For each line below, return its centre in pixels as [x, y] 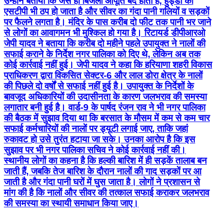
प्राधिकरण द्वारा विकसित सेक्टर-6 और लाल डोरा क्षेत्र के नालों [103, 76]
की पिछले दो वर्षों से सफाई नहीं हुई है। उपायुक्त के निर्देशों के [99, 86]
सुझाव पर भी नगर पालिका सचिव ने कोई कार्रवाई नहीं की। [95, 150]
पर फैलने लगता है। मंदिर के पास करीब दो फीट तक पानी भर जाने [108, 22]
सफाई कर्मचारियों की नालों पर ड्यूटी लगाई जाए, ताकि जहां [96, 129]
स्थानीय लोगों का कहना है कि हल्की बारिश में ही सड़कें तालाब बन [105, 161]
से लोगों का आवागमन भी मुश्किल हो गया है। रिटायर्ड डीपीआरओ [105, 33]
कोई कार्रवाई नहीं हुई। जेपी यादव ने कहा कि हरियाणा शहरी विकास [108, 65]
